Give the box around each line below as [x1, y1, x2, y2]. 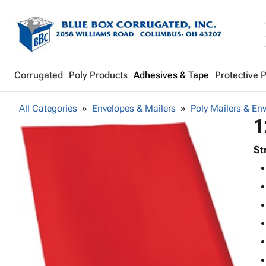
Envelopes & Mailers [92, 103, 176, 114]
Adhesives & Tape [134, 69, 209, 81]
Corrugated [14, 69, 63, 81]
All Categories [19, 103, 77, 114]
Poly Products [69, 69, 128, 81]
